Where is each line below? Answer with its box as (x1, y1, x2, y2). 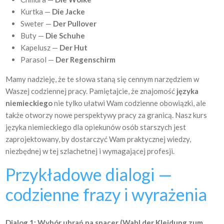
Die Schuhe (45, 31, 85, 40)
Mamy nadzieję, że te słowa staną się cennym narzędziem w (5, 74, 199, 83)
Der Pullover (53, 19, 97, 28)
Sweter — (20, 19, 53, 28)
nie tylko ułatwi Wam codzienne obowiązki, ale (52, 98, 206, 107)
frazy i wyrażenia (83, 184, 207, 204)
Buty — (20, 31, 46, 40)
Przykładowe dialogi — (5, 164, 173, 184)
